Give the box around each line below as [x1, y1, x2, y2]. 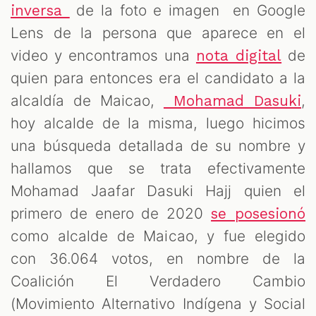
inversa [11, 1, 70, 19]
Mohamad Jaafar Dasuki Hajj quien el [11, 181, 305, 200]
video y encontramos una [11, 46, 196, 64]
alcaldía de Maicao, [11, 91, 164, 109]
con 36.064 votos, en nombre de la [11, 249, 305, 267]
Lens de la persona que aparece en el [11, 23, 305, 42]
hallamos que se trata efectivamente [11, 159, 305, 177]
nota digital [195, 47, 282, 64]
